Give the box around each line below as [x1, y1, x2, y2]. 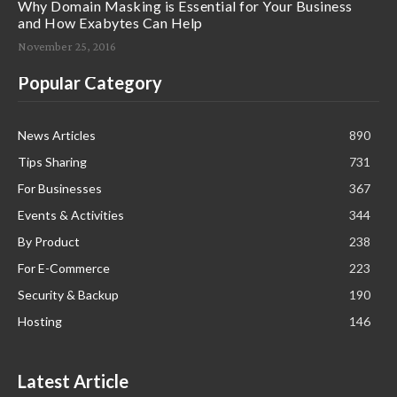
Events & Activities [18, 206, 124, 222]
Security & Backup [18, 286, 119, 302]
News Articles [18, 127, 96, 143]
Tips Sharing [18, 153, 87, 169]
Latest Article [18, 370, 128, 392]
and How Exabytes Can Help [18, 13, 203, 31]
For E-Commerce [18, 260, 110, 276]
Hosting [18, 313, 62, 329]
